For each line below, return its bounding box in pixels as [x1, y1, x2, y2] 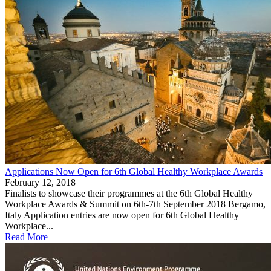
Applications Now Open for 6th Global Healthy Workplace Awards [5, 166, 263, 177]
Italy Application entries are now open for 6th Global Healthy [5, 209, 239, 220]
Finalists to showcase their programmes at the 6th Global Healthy [5, 188, 253, 198]
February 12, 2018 [5, 177, 76, 188]
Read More [5, 231, 48, 242]
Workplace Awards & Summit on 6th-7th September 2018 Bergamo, [5, 198, 266, 209]
